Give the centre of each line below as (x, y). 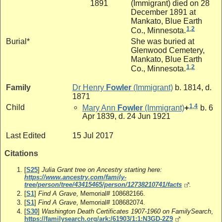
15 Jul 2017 (93, 135)
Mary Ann (99, 108)
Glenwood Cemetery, (168, 50)
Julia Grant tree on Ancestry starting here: (102, 169)
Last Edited (26, 135)
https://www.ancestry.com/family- (75, 177)
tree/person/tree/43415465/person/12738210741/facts (103, 184)
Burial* (18, 41)
